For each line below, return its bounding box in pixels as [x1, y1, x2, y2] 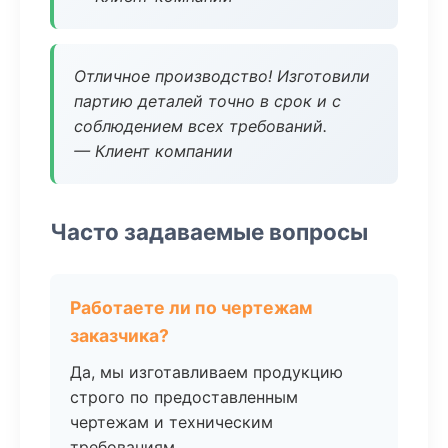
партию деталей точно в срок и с [74, 91, 341, 111]
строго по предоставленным [70, 387, 298, 407]
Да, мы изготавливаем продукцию [70, 362, 343, 382]
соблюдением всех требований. [74, 116, 327, 136]
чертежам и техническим [70, 412, 273, 432]
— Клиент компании [74, 141, 233, 161]
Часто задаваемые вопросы [50, 218, 368, 245]
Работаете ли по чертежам [70, 297, 313, 318]
